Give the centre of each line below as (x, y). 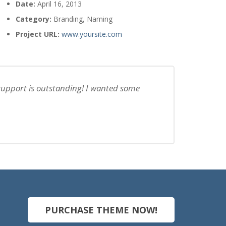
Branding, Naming (82, 19)
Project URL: (38, 34)
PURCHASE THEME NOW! (101, 210)
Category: (34, 19)
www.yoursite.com (92, 34)
